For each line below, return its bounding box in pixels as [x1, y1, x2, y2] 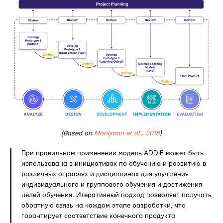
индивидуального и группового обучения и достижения [21, 181, 202, 188]
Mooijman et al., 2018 [94, 129, 160, 137]
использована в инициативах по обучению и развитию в [21, 160, 206, 167]
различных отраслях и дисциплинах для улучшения [21, 170, 189, 178]
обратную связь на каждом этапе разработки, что [21, 202, 186, 209]
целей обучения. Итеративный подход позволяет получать [21, 191, 212, 199]
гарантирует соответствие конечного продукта [21, 212, 175, 220]
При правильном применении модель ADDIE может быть [21, 149, 204, 157]
